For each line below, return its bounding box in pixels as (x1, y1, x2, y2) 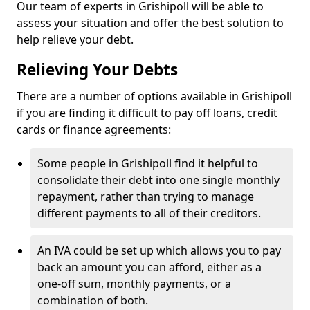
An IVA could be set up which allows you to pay (37, 243, 281, 258)
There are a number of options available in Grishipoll (17, 89, 292, 104)
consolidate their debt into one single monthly (37, 172, 280, 188)
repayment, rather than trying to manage (37, 189, 254, 204)
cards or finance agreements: (17, 122, 171, 137)
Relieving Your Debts (17, 59, 178, 80)
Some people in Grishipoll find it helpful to (37, 156, 258, 171)
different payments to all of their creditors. (37, 206, 261, 221)
